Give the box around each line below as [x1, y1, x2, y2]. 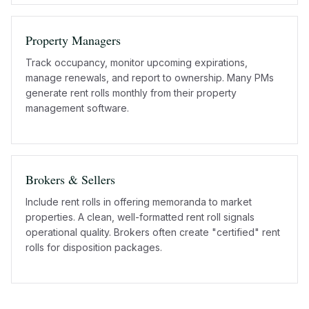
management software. [26, 101, 129, 114]
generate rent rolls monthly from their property [26, 86, 237, 99]
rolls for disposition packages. [26, 241, 162, 253]
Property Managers [26, 31, 121, 48]
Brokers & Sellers [26, 170, 115, 188]
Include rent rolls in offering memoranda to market [26, 195, 252, 208]
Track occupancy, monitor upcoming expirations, [26, 56, 248, 68]
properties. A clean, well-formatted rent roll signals [26, 210, 255, 223]
